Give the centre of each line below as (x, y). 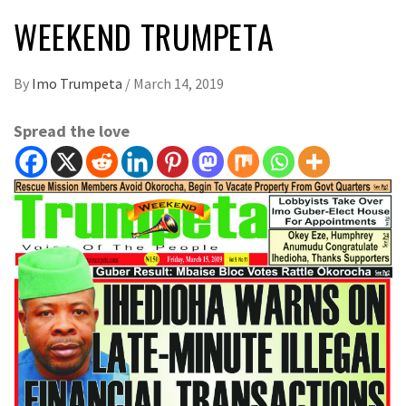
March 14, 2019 (179, 84)
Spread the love (72, 131)
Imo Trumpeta (78, 84)
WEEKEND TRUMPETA (144, 36)
